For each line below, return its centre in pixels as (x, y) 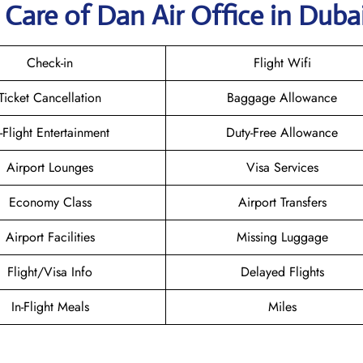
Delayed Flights (282, 271)
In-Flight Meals (50, 306)
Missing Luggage (282, 237)
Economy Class (50, 202)
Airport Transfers (282, 202)
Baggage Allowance (282, 97)
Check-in (50, 62)
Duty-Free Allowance (282, 132)
